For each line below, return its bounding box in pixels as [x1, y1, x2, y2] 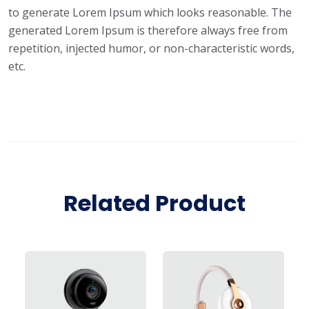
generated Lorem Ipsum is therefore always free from [8, 22, 288, 38]
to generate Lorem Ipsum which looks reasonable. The [8, 4, 292, 20]
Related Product [63, 187, 246, 219]
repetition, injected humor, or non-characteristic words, [8, 40, 295, 56]
